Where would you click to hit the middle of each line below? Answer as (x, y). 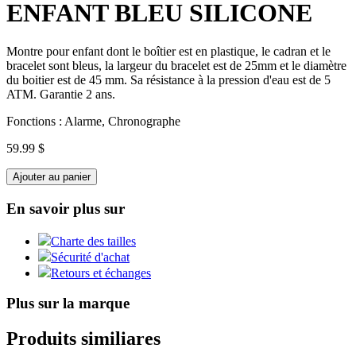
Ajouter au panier (52, 177)
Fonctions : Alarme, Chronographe (93, 122)
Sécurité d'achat (90, 257)
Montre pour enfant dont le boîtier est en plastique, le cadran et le (168, 52)
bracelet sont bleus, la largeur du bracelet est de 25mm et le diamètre (176, 66)
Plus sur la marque (68, 304)
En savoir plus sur (66, 209)
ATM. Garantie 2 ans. (61, 95)
